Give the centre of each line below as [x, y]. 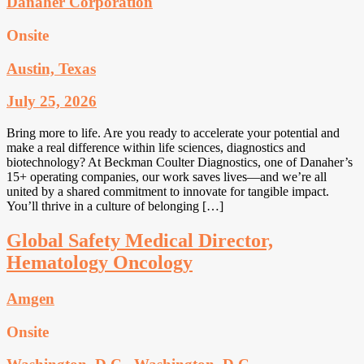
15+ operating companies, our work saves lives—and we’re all [167, 177]
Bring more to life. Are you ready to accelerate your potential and [173, 133]
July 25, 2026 [52, 102]
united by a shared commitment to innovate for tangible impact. [168, 192]
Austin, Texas [51, 68]
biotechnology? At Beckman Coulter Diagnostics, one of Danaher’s [180, 162]
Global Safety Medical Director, [140, 240]
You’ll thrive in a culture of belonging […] [115, 206]
